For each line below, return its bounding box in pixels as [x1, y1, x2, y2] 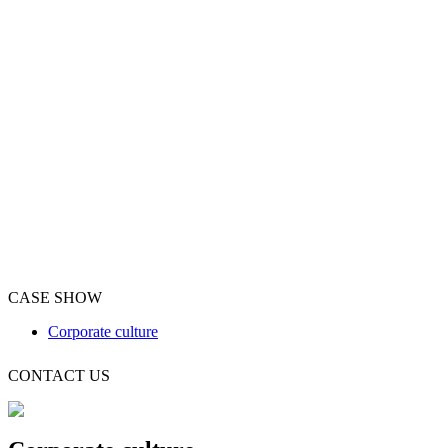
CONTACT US [8, 367, 110, 384]
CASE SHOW [8, 289, 102, 306]
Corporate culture [48, 323, 158, 340]
